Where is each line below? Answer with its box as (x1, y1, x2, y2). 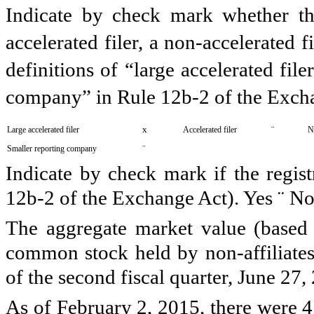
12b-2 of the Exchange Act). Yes (6, 186, 278, 209)
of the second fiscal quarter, (6, 266, 238, 288)
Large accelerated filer (7, 125, 79, 135)
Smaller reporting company (7, 144, 97, 153)
